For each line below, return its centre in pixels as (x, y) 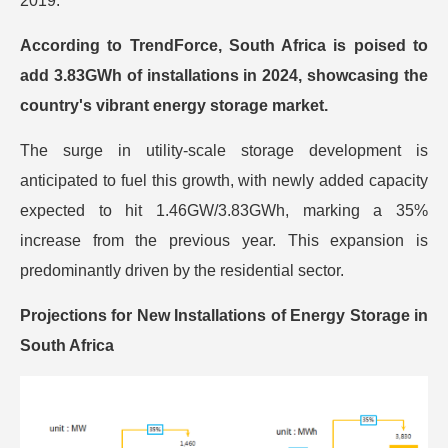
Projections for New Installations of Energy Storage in (224, 315)
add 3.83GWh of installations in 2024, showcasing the (224, 75)
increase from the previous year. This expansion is (224, 240)
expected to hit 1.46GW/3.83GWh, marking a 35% (224, 210)
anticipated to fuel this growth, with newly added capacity (224, 180)
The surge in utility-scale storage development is (224, 150)
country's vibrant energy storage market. (174, 105)
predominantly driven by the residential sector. (182, 270)
